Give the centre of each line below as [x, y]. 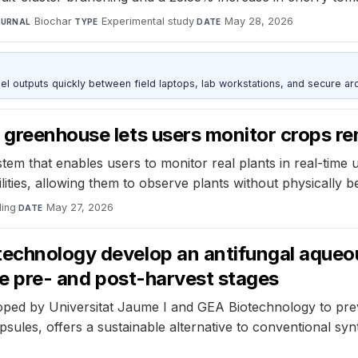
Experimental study [148, 22]
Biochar [54, 22]
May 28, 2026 [259, 22]
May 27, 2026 [80, 207]
